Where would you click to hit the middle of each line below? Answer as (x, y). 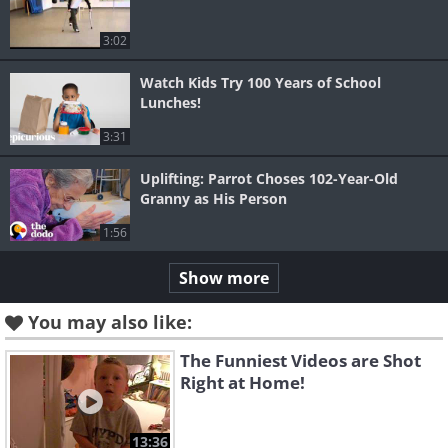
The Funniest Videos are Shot (300, 361)
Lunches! (170, 103)
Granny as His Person (213, 199)
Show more (224, 278)
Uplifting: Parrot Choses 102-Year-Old (269, 179)
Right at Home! (242, 383)
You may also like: (110, 322)
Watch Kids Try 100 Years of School (260, 83)
